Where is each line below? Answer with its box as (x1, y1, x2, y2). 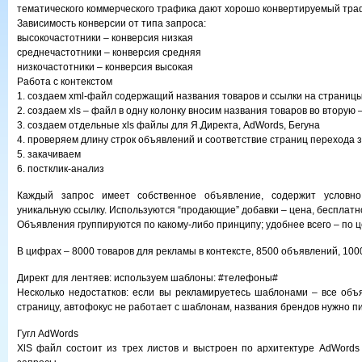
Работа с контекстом (17, 76, 112, 87)
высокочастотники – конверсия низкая (17, 32, 193, 44)
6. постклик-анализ (17, 163, 104, 175)
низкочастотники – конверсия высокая (17, 61, 193, 73)
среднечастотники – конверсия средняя (17, 47, 201, 58)
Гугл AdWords (17, 328, 78, 339)
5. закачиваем (17, 149, 81, 160)
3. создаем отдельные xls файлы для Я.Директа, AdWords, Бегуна (17, 120, 320, 131)
